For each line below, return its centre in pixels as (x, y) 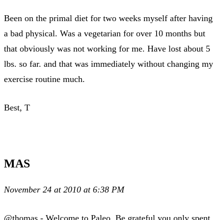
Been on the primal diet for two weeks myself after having (108, 18)
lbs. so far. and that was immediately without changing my (109, 64)
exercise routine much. (44, 79)
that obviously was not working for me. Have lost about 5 (107, 48)
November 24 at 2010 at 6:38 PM (64, 189)
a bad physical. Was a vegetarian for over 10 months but (105, 33)
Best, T (17, 107)
